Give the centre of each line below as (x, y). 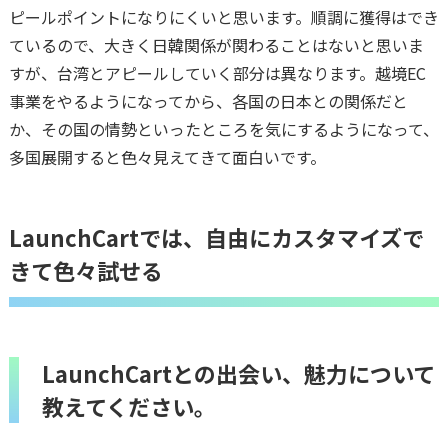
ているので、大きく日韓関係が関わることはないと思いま (216, 44)
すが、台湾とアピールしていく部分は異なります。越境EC (217, 72)
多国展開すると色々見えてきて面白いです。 (167, 156)
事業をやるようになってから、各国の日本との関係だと (208, 100)
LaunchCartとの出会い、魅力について (238, 372)
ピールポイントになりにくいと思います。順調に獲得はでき (223, 16)
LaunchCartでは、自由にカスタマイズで (216, 236)
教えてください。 (128, 405)
